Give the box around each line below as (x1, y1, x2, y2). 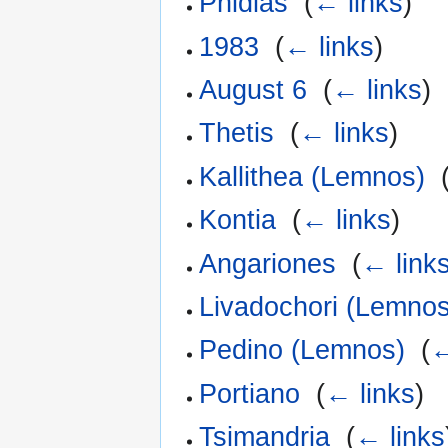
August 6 (199, 75, 308, 106)
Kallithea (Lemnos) (199, 161, 426, 192)
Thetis (199, 118, 275, 149)
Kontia (199, 205, 277, 236)
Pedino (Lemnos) (199, 335, 406, 366)
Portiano (199, 378, 301, 409)
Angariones (199, 248, 337, 279)
